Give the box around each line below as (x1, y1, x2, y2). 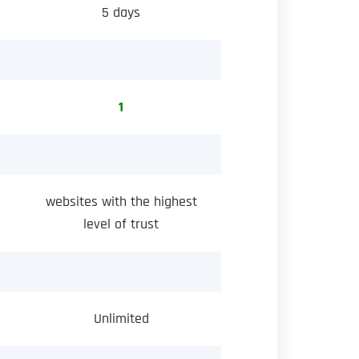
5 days (102, 5, 140, 20)
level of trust (83, 216, 159, 232)
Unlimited (93, 311, 149, 326)
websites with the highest (45, 194, 197, 209)
